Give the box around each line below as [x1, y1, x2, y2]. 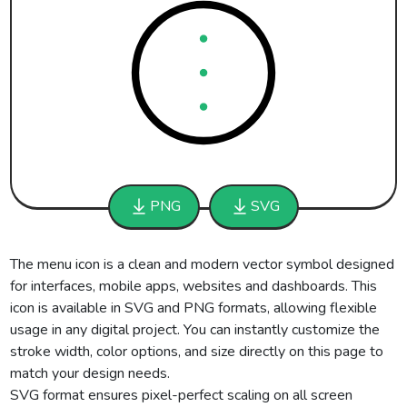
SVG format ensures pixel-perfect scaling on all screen [10, 385, 353, 405]
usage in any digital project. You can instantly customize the [10, 320, 381, 340]
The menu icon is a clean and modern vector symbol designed [10, 254, 395, 274]
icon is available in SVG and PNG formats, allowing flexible [10, 298, 378, 318]
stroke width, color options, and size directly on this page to [10, 342, 384, 362]
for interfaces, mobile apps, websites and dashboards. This [10, 276, 378, 296]
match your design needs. [10, 363, 171, 383]
